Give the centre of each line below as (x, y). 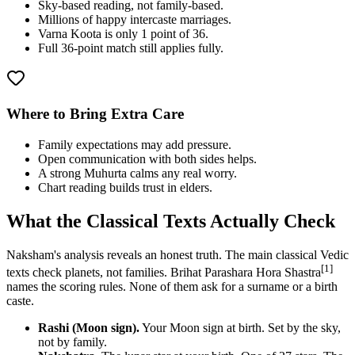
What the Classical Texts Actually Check (171, 221)
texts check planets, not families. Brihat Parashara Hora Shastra (164, 272)
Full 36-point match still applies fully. (131, 48)
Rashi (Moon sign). (89, 327)
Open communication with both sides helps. (147, 158)
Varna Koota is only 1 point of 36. (123, 34)
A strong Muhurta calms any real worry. (137, 173)
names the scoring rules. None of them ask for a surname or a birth (172, 286)
